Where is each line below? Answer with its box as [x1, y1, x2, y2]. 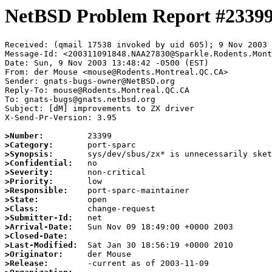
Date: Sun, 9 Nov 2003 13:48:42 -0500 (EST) [5, 58, 209, 68]
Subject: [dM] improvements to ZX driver [5, 104, 194, 114]
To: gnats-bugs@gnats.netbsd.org [5, 95, 155, 104]
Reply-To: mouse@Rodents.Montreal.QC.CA [5, 86, 189, 95]
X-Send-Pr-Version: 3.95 [5, 113, 117, 123]
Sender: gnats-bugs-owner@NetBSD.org [5, 76, 175, 86]
